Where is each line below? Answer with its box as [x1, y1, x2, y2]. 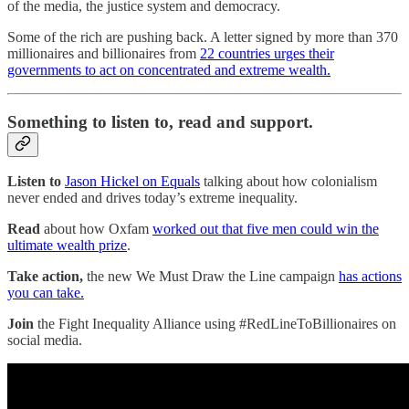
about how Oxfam [40, 221, 152, 237]
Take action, [7, 268, 83, 285]
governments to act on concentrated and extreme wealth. [7, 61, 330, 78]
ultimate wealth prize [7, 237, 127, 254]
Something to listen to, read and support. [7, 111, 313, 131]
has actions [339, 268, 402, 285]
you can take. [7, 285, 84, 301]
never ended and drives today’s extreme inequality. [7, 190, 298, 206]
